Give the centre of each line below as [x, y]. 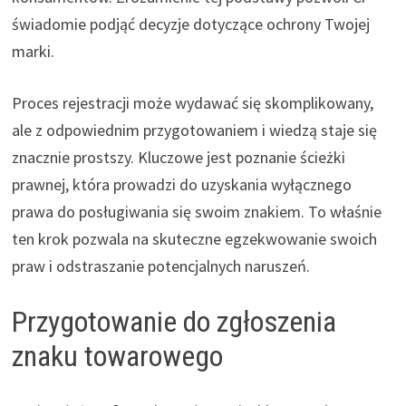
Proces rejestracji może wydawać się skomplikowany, [192, 103]
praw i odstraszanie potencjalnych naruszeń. [160, 266]
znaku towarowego [117, 357]
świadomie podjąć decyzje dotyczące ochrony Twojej [190, 24]
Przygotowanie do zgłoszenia [174, 322]
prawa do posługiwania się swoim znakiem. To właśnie [196, 212]
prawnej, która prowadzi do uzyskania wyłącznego [181, 185]
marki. [33, 52]
